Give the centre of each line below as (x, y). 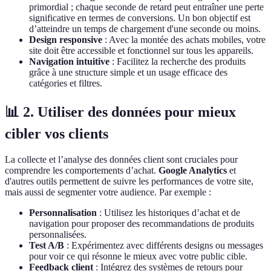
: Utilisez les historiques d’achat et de (168, 213)
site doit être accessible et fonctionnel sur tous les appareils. (141, 51)
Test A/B (47, 246)
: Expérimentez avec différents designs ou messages (164, 246)
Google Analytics (193, 171)
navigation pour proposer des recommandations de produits (142, 224)
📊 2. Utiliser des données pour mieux (120, 112)
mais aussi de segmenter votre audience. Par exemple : (108, 192)
